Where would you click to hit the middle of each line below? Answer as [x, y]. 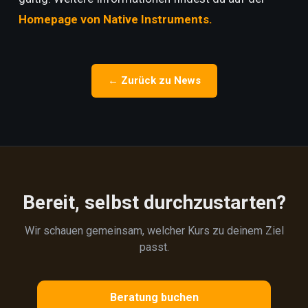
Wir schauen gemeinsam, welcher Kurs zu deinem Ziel [154, 231]
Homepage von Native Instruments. [115, 19]
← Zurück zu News [154, 80]
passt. [154, 247]
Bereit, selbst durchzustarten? [154, 202]
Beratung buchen [154, 297]
